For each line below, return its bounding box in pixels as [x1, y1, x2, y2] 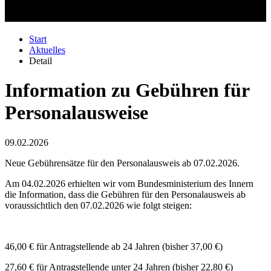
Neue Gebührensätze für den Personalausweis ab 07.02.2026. [5, 157, 240, 168]
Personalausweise [5, 102, 148, 124]
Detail [29, 56, 52, 66]
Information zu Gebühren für [5, 79, 249, 102]
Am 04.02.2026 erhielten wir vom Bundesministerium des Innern [5, 178, 253, 189]
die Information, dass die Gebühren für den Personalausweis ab [5, 189, 246, 200]
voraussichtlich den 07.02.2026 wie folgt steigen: [5, 200, 192, 211]
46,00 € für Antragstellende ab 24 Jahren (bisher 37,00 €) [5, 241, 223, 252]
